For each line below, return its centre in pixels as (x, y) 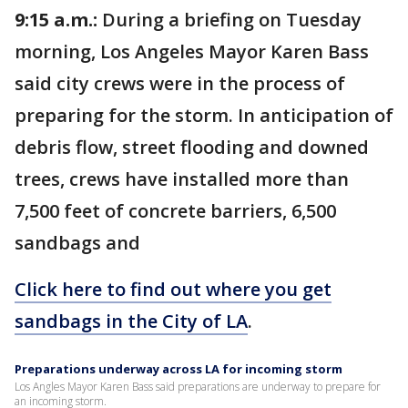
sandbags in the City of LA (131, 321)
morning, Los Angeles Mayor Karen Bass (192, 51)
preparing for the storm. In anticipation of (204, 115)
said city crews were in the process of (180, 83)
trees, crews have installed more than (182, 179)
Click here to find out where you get (173, 289)
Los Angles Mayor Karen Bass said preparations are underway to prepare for (198, 387)
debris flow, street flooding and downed (192, 147)
